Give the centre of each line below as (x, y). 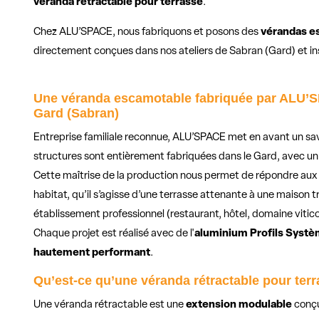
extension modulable (239, 305)
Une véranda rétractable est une (110, 305)
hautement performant (92, 253)
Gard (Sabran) (77, 114)
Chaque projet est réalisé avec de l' (114, 234)
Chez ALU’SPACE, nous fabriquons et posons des (147, 33)
